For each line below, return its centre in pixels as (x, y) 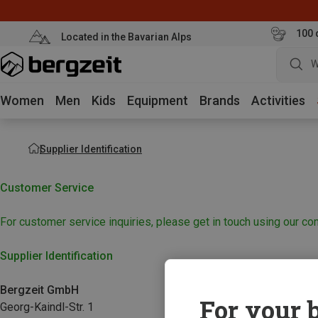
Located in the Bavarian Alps (126, 37)
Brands (220, 100)
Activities (278, 100)
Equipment (158, 100)
